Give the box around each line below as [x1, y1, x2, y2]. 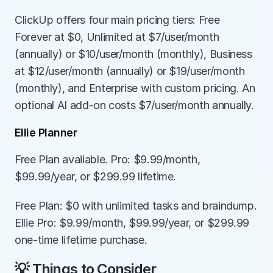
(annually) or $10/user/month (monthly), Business [15, 48, 252, 60]
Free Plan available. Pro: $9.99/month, [15, 153, 200, 166]
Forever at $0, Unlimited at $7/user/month [15, 30, 219, 43]
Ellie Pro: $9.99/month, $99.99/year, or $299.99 [15, 216, 250, 229]
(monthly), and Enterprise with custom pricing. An [15, 82, 255, 94]
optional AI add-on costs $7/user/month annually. [15, 99, 254, 112]
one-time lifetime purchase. [15, 233, 147, 246]
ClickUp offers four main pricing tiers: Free [15, 13, 220, 26]
